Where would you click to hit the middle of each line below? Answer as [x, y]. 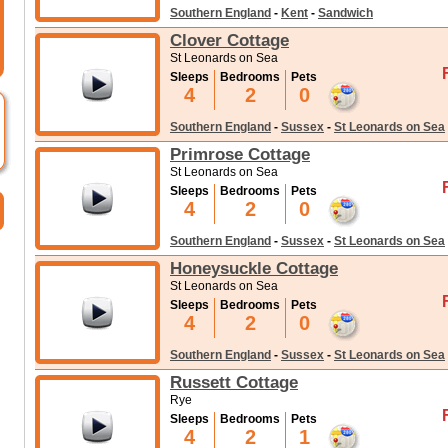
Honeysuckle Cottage [254, 268]
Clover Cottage [229, 40]
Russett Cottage [234, 382]
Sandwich [345, 13]
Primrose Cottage [240, 154]
